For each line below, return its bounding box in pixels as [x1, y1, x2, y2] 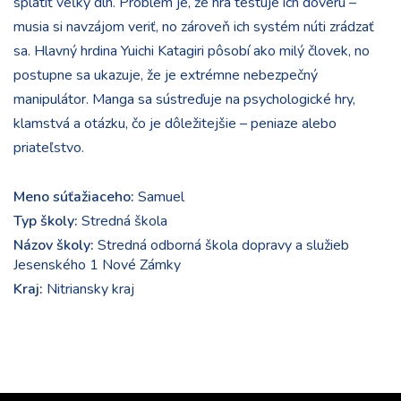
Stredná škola [78, 211, 167, 231]
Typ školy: [13, 211, 78, 231]
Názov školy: [13, 235, 94, 255]
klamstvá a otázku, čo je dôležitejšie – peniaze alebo [13, 114, 337, 133]
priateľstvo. [13, 138, 84, 158]
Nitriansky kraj [43, 279, 134, 299]
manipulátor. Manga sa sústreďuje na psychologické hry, [13, 90, 355, 109]
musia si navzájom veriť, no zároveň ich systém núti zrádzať [13, 17, 374, 37]
